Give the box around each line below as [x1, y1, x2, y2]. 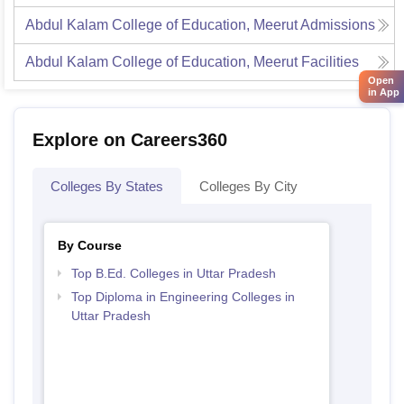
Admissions [300, 17, 375, 32]
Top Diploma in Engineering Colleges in [70, 289, 295, 304]
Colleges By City [199, 179, 298, 194]
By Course [57, 238, 122, 252]
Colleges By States [50, 179, 163, 194]
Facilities [301, 54, 359, 69]
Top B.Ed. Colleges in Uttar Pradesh [70, 266, 276, 280]
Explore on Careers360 [32, 130, 227, 150]
